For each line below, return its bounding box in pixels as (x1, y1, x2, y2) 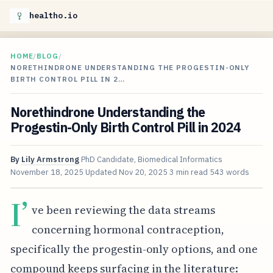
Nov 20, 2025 (118, 167, 168, 178)
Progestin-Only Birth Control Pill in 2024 (10, 119, 241, 136)
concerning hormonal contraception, (32, 221, 224, 237)
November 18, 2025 (10, 167, 83, 178)
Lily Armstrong (21, 154, 79, 165)
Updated (85, 167, 119, 178)
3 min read (169, 167, 208, 178)
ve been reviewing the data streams (32, 202, 215, 218)
